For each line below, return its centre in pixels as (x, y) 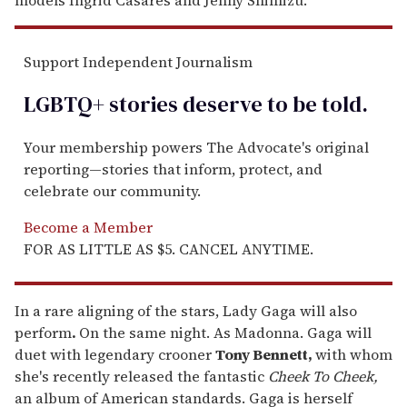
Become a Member (88, 228)
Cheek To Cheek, (323, 377)
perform (43, 333)
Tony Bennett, (265, 355)
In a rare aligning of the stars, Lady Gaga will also (186, 311)
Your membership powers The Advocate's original (196, 148)
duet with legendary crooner (115, 355)
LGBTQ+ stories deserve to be (170, 104)
